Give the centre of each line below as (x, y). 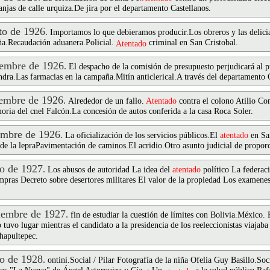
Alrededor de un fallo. (107, 101)
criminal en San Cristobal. (192, 43)
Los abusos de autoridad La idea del (110, 170)
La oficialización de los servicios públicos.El (143, 135)
